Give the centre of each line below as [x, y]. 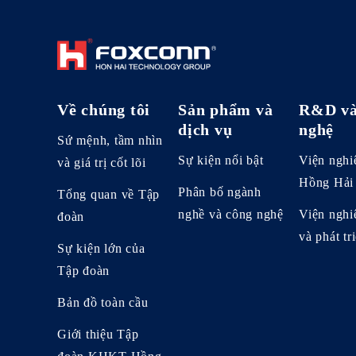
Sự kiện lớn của [101, 248]
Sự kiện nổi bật [221, 160]
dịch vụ [205, 129]
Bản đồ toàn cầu [103, 302]
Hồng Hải [326, 182]
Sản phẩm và [226, 109]
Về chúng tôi [104, 109]
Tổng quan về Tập [108, 194]
